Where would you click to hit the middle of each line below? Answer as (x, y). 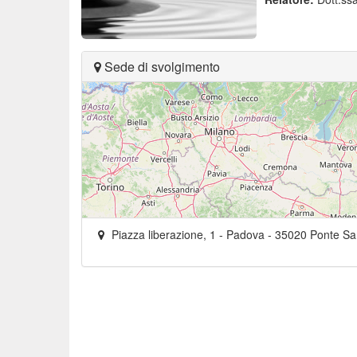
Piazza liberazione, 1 (164, 234)
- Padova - (245, 234)
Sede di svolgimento (161, 67)
